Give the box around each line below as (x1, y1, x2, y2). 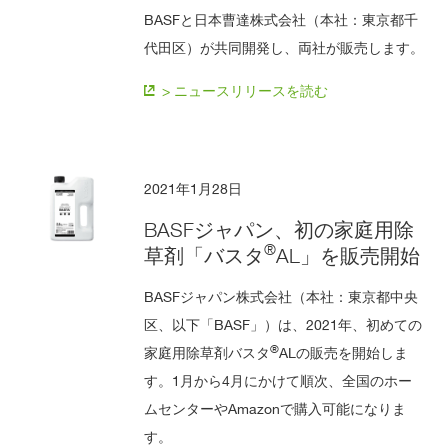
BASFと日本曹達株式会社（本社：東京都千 (144, 10, 419, 28)
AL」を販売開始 (276, 243, 421, 268)
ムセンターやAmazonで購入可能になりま (144, 399, 407, 417)
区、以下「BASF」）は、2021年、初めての (144, 315, 423, 333)
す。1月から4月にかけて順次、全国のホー (144, 371, 413, 389)
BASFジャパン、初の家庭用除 (144, 217, 415, 242)
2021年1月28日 (144, 179, 243, 197)
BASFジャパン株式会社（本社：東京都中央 (144, 287, 419, 305)
